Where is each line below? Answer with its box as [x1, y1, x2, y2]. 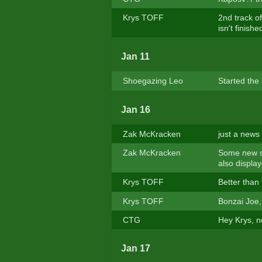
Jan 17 [120, 243, 150, 254]
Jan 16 [120, 104, 150, 115]
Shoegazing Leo [122, 76, 183, 86]
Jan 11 [120, 51, 150, 62]
